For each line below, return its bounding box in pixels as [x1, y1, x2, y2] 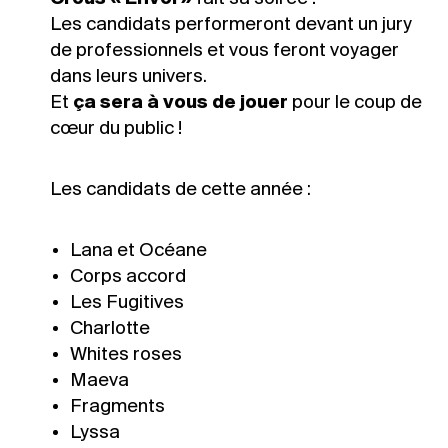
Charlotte [70, 319, 150, 340]
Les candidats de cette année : [50, 180, 311, 201]
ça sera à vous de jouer [73, 93, 288, 114]
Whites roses [70, 345, 182, 366]
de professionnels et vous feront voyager [50, 41, 399, 62]
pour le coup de [288, 93, 422, 114]
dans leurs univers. [50, 67, 207, 88]
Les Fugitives [70, 293, 184, 314]
